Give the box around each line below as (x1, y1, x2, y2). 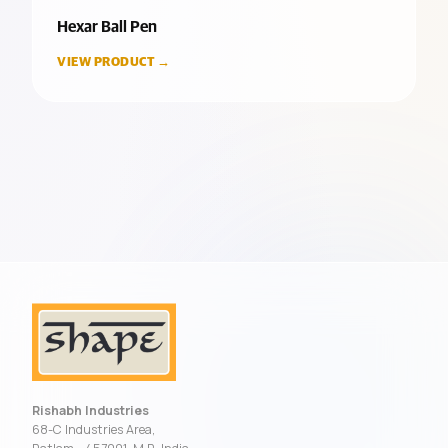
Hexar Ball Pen (57, 19, 157, 35)
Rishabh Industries (32, 402, 149, 419)
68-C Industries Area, (32, 421, 155, 438)
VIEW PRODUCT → (57, 56, 170, 69)
